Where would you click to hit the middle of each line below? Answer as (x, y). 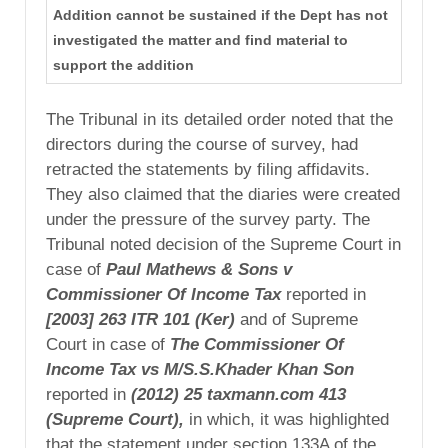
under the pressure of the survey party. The (208, 219)
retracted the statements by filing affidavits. (208, 169)
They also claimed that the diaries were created (223, 194)
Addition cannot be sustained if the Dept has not (220, 15)
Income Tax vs (102, 369)
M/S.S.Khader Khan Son (259, 369)
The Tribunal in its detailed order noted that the (219, 119)
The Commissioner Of (257, 344)
